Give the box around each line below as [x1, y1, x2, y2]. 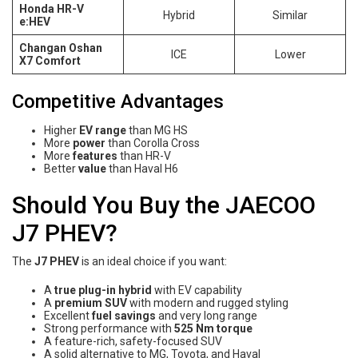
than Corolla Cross [105, 136, 200, 149]
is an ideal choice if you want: [79, 254, 227, 268]
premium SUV [54, 296, 127, 309]
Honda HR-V [19, 2, 84, 15]
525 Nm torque [174, 321, 253, 335]
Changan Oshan [19, 41, 102, 54]
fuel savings [92, 308, 156, 322]
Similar [272, 8, 308, 22]
